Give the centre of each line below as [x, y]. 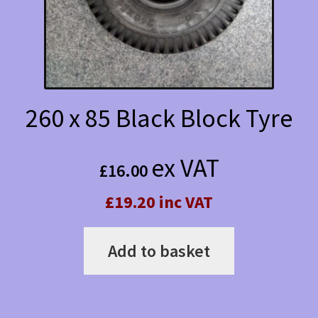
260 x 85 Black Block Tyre [159, 119]
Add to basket [159, 251]
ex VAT [185, 168]
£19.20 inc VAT [159, 202]
